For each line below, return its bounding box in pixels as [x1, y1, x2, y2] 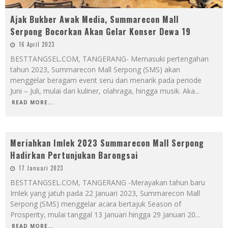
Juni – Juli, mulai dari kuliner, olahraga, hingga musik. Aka [10, 85, 195, 96]
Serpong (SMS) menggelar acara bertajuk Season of [10, 198, 181, 209]
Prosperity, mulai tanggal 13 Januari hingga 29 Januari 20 [10, 209, 195, 219]
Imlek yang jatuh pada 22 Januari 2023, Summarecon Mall [10, 188, 200, 198]
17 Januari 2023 [19, 163, 63, 172]
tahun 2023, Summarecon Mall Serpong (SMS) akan [10, 64, 180, 74]
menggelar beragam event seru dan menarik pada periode [10, 75, 202, 85]
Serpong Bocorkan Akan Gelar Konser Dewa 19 [10, 25, 191, 38]
